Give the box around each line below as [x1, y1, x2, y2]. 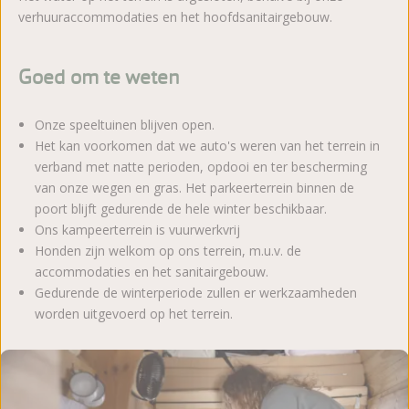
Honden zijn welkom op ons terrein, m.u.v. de [35, 242, 302, 260]
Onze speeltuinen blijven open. [35, 116, 215, 134]
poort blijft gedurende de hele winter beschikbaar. [35, 200, 328, 218]
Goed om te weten [18, 63, 180, 90]
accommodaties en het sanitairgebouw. [35, 263, 269, 281]
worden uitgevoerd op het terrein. [35, 305, 234, 323]
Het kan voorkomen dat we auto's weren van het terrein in [35, 137, 381, 155]
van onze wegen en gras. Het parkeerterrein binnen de [35, 179, 355, 197]
